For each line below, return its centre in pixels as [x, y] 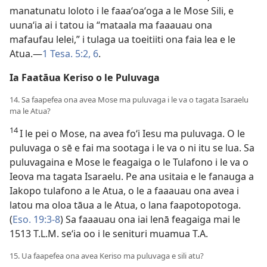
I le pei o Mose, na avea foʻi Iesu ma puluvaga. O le [132, 133]
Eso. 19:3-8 [36, 219]
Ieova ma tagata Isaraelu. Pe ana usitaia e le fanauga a [132, 176]
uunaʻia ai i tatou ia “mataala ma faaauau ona [111, 25]
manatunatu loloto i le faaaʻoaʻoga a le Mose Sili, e [122, 11]
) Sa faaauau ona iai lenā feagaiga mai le [150, 219]
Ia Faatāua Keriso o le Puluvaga [85, 77]
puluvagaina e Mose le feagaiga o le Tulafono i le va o [129, 162]
